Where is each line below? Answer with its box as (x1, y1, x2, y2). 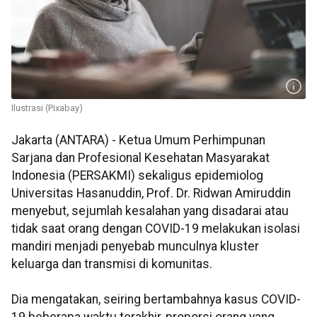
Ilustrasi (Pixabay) (11, 103, 83, 114)
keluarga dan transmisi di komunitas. (11, 257, 212, 272)
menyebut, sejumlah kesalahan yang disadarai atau (11, 204, 289, 219)
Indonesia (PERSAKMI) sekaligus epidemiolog (11, 168, 263, 183)
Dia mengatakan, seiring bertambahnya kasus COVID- (11, 292, 301, 307)
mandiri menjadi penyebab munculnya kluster (11, 239, 259, 254)
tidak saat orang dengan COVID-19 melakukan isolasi (11, 221, 300, 236)
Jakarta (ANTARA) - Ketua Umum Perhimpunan (11, 133, 265, 148)
